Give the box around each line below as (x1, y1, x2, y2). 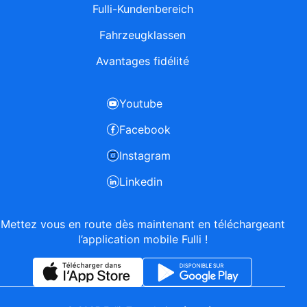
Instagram (119, 149, 171, 163)
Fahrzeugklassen (99, 28, 186, 42)
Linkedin (119, 175, 162, 189)
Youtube (119, 97, 162, 111)
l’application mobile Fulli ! (77, 232, 208, 247)
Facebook (119, 123, 171, 137)
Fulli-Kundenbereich (92, 2, 193, 16)
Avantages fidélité (96, 54, 189, 69)
